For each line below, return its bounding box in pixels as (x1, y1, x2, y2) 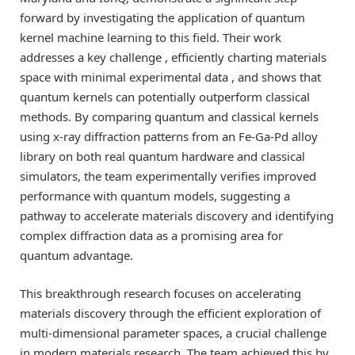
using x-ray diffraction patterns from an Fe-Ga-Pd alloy (20, 128, 318, 145)
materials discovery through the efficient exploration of (20, 305, 321, 322)
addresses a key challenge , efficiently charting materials (20, 49, 326, 66)
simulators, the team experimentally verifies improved (20, 168, 316, 185)
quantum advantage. (20, 247, 133, 264)
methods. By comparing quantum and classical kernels (20, 109, 319, 125)
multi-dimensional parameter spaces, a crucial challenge (20, 325, 326, 342)
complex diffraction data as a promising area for (20, 227, 283, 244)
